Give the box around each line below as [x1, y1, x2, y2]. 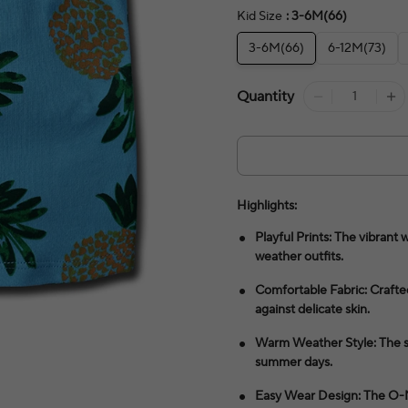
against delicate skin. [255, 301, 371, 318]
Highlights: [237, 198, 298, 214]
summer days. [255, 354, 333, 371]
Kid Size [237, 8, 283, 25]
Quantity [237, 87, 295, 106]
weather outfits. [255, 249, 344, 265]
